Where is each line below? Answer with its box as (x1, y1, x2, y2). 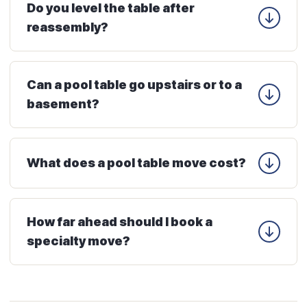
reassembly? (27, 19, 108, 34)
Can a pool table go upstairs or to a (27, 77, 242, 92)
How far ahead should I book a (27, 214, 212, 229)
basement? (27, 96, 99, 111)
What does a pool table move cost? (27, 155, 246, 170)
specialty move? (27, 233, 130, 248)
